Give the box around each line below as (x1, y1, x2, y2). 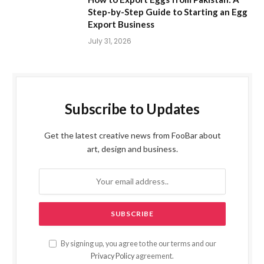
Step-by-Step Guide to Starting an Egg (88, 6, 247, 17)
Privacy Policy (91, 251, 134, 260)
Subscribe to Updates (65, 100, 200, 117)
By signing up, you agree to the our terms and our (59, 239, 216, 248)
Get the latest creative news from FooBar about (44, 130, 221, 140)
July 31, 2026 (88, 35, 131, 46)
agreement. (134, 251, 174, 260)
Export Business (88, 18, 154, 29)
